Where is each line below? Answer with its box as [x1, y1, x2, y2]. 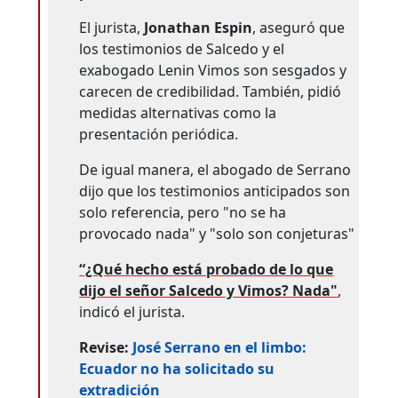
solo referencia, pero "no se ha [79, 203, 287, 223]
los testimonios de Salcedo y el [79, 39, 285, 60]
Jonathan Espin [144, 18, 253, 38]
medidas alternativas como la [79, 103, 277, 123]
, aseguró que [252, 18, 346, 38]
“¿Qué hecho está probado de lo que [79, 259, 334, 280]
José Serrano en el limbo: [132, 338, 307, 358]
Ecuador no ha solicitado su [79, 359, 275, 379]
